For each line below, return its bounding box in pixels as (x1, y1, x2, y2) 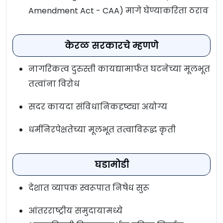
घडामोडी (94, 158, 129, 171)
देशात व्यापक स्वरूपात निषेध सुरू (28, 182, 149, 194)
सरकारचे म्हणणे (92, 39, 158, 52)
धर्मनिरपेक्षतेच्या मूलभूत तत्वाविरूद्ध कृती (28, 124, 176, 136)
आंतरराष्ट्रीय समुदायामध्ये (28, 205, 122, 217)
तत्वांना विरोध (28, 78, 80, 90)
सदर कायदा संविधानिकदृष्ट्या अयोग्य (28, 101, 167, 113)
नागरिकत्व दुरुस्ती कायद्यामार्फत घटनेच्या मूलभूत (28, 63, 210, 75)
